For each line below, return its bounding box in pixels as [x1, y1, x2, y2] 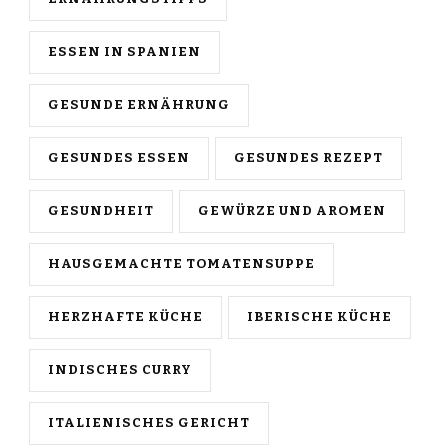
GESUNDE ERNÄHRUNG [48, 97, 230, 114]
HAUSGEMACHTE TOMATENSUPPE [48, 256, 315, 273]
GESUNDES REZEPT [234, 150, 383, 167]
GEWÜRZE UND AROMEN [198, 203, 386, 220]
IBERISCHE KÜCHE [247, 309, 392, 326]
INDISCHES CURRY [48, 362, 192, 379]
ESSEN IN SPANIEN [48, 44, 201, 61]
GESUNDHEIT [48, 203, 154, 220]
